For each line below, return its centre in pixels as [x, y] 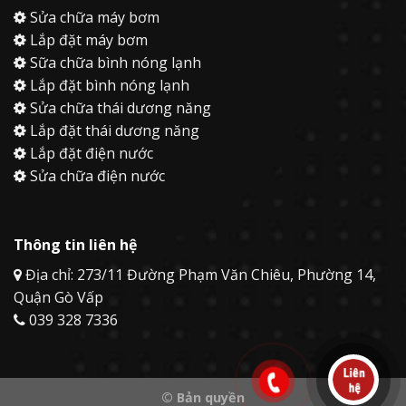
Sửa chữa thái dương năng [119, 108]
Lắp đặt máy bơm [87, 40]
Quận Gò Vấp [58, 298]
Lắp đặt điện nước [90, 154]
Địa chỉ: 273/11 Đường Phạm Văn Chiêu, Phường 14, [199, 275]
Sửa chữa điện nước [96, 176]
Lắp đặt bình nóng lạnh [108, 86]
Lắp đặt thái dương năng [113, 131]
